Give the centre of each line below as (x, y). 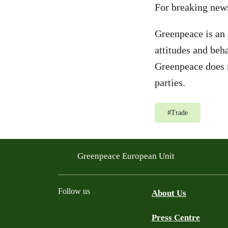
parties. (170, 82)
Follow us (74, 191)
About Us (169, 193)
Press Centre (176, 218)
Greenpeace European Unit (127, 156)
